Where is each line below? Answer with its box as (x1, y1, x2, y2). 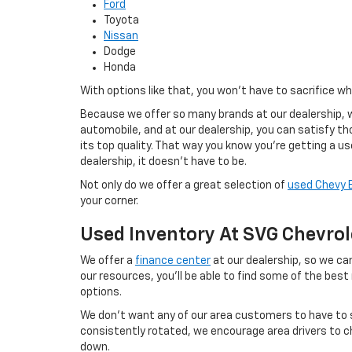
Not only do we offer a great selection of (80, 180, 288, 191)
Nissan (104, 31, 138, 42)
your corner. (80, 196, 138, 207)
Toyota (104, 15, 139, 26)
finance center (135, 255, 211, 266)
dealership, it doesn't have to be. (80, 156, 247, 167)
